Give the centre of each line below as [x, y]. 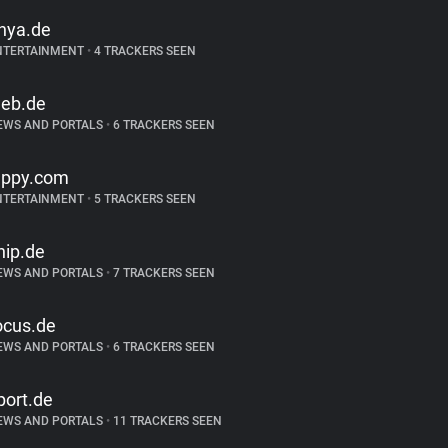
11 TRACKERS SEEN [165, 421]
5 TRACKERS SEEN [143, 199]
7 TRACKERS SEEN [162, 273]
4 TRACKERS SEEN [143, 51]
